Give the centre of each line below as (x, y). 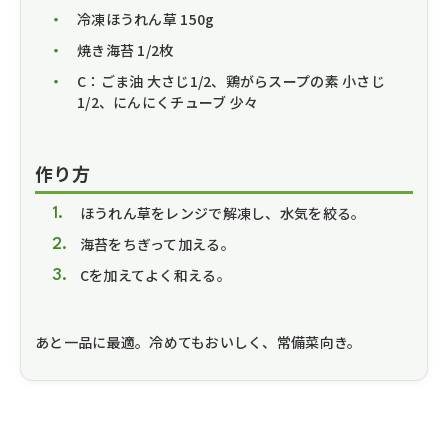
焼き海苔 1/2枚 (125, 50)
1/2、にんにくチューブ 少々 (168, 102)
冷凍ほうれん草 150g (146, 19)
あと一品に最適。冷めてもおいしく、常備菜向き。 (198, 342)
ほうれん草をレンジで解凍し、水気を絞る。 (222, 213)
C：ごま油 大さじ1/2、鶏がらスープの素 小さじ (231, 81)
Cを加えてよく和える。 (155, 275)
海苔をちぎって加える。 (157, 244)
